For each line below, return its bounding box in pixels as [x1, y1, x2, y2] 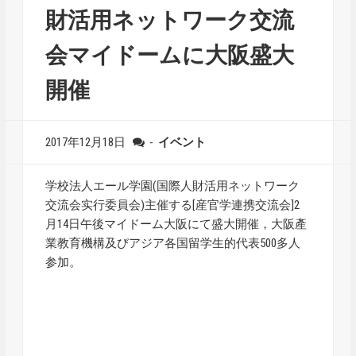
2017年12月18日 [45, 135, 126, 149]
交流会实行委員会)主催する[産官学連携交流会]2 [45, 198, 300, 212]
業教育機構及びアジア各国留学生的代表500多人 [45, 236, 301, 250]
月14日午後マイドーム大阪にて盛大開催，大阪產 [45, 217, 308, 231]
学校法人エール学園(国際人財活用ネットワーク [45, 179, 300, 193]
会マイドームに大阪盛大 [45, 42, 295, 68]
